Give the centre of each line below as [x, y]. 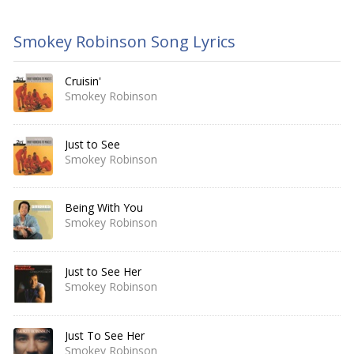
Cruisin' [83, 81]
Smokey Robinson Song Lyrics [124, 41]
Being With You [104, 208]
